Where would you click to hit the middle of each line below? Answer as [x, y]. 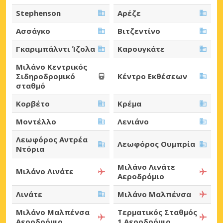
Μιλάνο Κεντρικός [52, 66]
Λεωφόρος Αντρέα [52, 139]
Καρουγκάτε [141, 49]
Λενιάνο [133, 121]
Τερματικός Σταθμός [157, 212]
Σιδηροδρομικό [46, 76]
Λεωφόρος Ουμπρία [156, 144]
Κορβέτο [33, 103]
